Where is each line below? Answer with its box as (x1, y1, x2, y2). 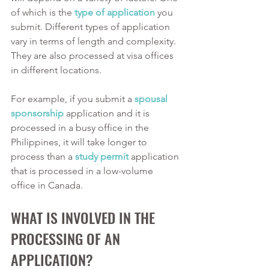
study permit (75, 150, 128, 162)
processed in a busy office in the (11, 121, 151, 133)
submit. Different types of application (11, 20, 172, 32)
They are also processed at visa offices (11, 49, 176, 61)
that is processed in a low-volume (11, 165, 156, 177)
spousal (134, 92, 170, 104)
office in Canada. (11, 179, 85, 191)
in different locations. (11, 64, 104, 76)
